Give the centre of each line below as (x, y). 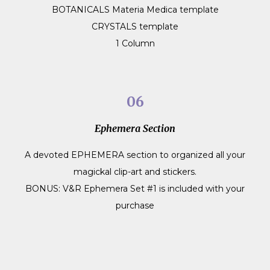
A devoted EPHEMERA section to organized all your (135, 155)
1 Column (135, 43)
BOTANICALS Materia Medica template (135, 9)
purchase (135, 205)
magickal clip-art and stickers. (135, 171)
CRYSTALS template (135, 26)
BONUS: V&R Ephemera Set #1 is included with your (135, 188)
